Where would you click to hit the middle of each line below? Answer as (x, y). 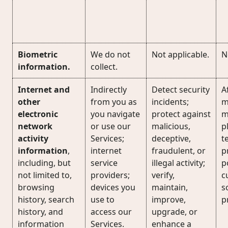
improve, (169, 199)
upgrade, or (175, 212)
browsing (36, 187)
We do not (110, 54)
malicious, (171, 126)
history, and (40, 212)
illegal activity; (178, 163)
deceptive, (171, 138)
